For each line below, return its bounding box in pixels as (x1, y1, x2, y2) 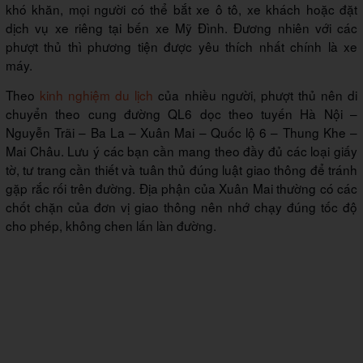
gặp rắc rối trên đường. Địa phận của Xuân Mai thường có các (6, 179, 357, 198)
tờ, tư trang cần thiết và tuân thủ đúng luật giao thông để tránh (6, 160, 357, 179)
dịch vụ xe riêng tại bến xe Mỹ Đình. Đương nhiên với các (6, 19, 357, 37)
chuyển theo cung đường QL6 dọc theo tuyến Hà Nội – (6, 105, 357, 123)
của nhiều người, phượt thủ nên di (153, 86, 358, 105)
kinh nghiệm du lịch (40, 86, 154, 105)
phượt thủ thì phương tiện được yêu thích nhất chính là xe (6, 37, 357, 56)
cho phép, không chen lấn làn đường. (6, 216, 220, 235)
